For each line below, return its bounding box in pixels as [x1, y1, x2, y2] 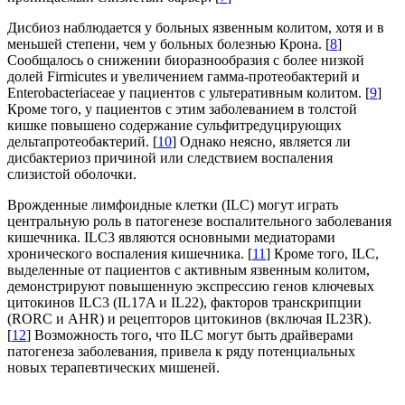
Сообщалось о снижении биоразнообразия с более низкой [7, 52, 364, 69]
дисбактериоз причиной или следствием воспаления [7, 150, 333, 166]
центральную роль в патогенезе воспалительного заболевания [7, 213, 391, 230]
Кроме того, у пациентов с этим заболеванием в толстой [7, 101, 357, 118]
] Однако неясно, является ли [172, 134, 351, 150]
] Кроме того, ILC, [266, 246, 379, 262]
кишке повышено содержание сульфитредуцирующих [7, 118, 342, 134]
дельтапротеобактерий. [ [7, 134, 157, 150]
